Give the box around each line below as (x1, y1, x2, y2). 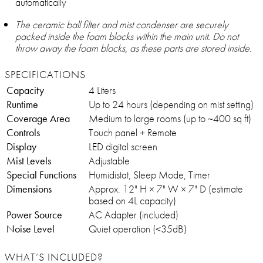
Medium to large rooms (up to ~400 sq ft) (89, 112, 251, 126)
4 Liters (89, 83, 116, 97)
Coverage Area (6, 112, 70, 126)
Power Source (6, 208, 62, 222)
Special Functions (6, 168, 76, 182)
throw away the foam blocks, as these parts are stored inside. (15, 41, 252, 55)
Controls (6, 126, 40, 140)
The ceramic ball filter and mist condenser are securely (15, 18, 228, 32)
